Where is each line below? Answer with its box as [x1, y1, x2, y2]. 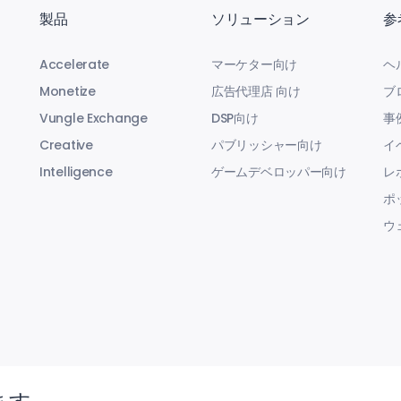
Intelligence [39, 163, 113, 181]
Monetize [39, 82, 96, 100]
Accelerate [39, 55, 110, 73]
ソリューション [211, 9, 310, 30]
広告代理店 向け [211, 82, 301, 100]
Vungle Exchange [39, 109, 148, 127]
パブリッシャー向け [211, 136, 322, 154]
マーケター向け [211, 55, 298, 73]
